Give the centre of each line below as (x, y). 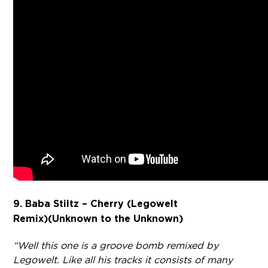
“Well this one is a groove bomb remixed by (116, 245)
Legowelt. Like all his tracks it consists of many (123, 260)
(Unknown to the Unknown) (116, 219)
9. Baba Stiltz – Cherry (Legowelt (96, 204)
